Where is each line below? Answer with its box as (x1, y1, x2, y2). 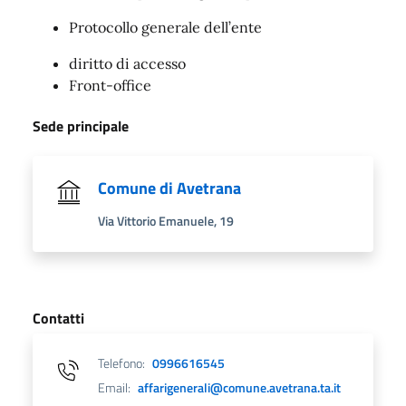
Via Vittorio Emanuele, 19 (98, 210, 234, 231)
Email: (98, 377, 130, 398)
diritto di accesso (69, 53, 186, 72)
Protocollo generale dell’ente (69, 17, 262, 36)
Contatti (33, 306, 84, 329)
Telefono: (98, 353, 145, 373)
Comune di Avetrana (98, 175, 241, 200)
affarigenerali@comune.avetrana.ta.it (138, 377, 341, 398)
